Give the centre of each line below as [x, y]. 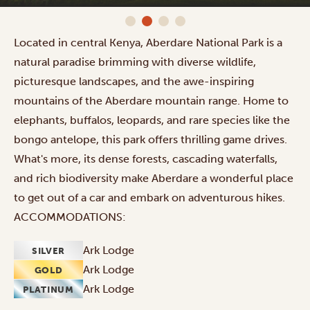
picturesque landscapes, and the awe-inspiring [134, 81]
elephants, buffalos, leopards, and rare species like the [152, 120]
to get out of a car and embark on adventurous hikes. [149, 197]
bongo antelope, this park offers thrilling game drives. [151, 139]
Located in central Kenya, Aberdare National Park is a [148, 42]
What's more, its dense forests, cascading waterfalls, [146, 158]
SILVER [48, 251]
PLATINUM [48, 290]
